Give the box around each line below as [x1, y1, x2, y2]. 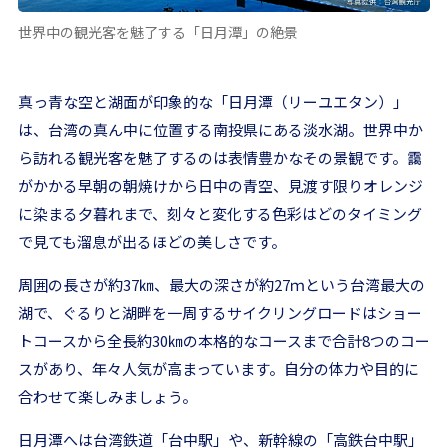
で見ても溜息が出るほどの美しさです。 [18, 231, 286, 253]
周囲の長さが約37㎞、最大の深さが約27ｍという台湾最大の [18, 274, 425, 296]
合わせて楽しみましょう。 [18, 386, 197, 408]
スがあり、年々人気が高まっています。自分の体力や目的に [18, 358, 419, 380]
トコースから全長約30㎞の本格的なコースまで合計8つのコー [18, 330, 430, 352]
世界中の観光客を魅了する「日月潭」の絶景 [18, 22, 298, 43]
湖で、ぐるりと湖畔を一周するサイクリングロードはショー [18, 302, 422, 324]
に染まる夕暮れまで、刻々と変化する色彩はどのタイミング [18, 203, 422, 225]
